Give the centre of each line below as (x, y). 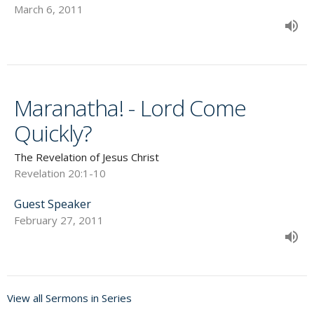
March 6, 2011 (49, 9)
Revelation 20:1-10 (60, 173)
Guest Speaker (53, 204)
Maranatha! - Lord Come (130, 108)
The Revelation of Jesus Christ (87, 157)
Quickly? (53, 133)
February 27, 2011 (59, 220)
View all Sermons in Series (69, 298)
